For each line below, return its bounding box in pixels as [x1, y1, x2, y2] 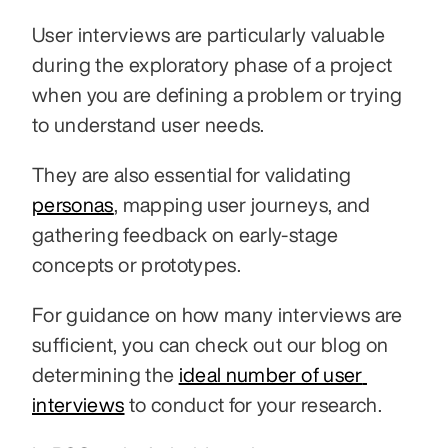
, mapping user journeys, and [113, 193, 371, 215]
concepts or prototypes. [32, 253, 242, 275]
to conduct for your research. [124, 393, 383, 415]
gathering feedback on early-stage [32, 223, 339, 245]
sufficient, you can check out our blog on [32, 333, 389, 355]
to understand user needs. [32, 113, 270, 135]
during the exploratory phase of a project [32, 53, 393, 75]
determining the [32, 363, 179, 385]
